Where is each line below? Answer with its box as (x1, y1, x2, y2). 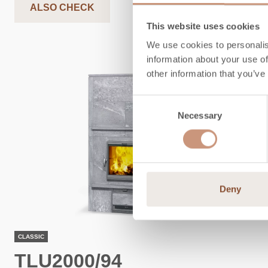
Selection (132, 110, 169, 121)
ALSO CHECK (30, 2, 95, 13)
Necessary (178, 110, 222, 121)
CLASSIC (18, 233, 44, 240)
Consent (132, 96, 166, 106)
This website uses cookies (146, 20, 260, 31)
